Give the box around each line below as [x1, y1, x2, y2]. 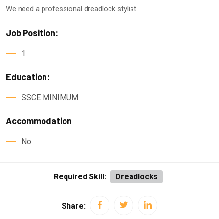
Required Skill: [53, 172, 106, 181]
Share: [62, 201, 86, 211]
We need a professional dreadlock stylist [6, 4, 136, 14]
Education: [6, 71, 50, 83]
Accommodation [6, 115, 72, 127]
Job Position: [6, 27, 58, 39]
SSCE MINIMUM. [22, 93, 80, 103]
